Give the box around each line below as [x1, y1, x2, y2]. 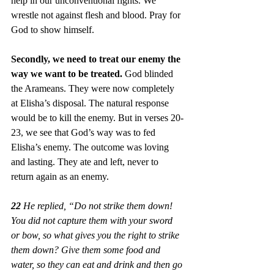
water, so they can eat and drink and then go [11, 259, 185, 270]
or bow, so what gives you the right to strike [11, 229, 182, 240]
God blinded [125, 68, 176, 79]
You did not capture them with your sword [11, 215, 175, 226]
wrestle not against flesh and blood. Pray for [11, 9, 183, 20]
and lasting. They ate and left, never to [11, 156, 161, 167]
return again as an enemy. [11, 171, 109, 182]
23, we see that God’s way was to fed [11, 127, 158, 138]
